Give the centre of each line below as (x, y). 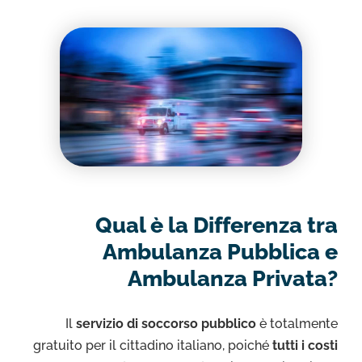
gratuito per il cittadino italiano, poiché (151, 346)
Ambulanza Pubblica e (220, 251)
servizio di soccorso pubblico (166, 324)
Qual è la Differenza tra (217, 225)
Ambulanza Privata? (233, 278)
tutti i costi (303, 346)
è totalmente (297, 324)
